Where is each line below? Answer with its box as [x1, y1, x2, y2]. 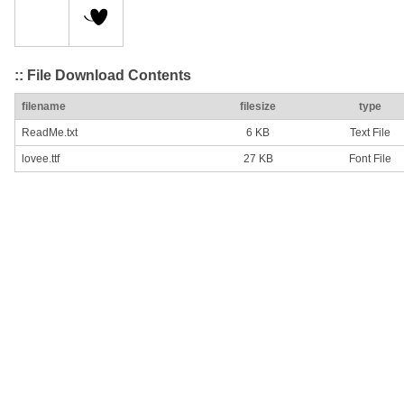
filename [22, 100, 66, 114]
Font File [348, 152, 391, 166]
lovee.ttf [22, 152, 60, 166]
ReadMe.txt [22, 126, 78, 140]
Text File [349, 126, 390, 140]
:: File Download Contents [14, 67, 191, 83]
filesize [240, 100, 276, 114]
